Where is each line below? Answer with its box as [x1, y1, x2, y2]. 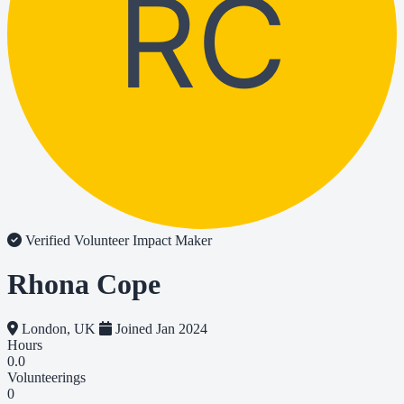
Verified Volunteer [22, 233, 133, 248]
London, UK [18, 320, 99, 336]
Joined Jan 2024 [112, 320, 207, 336]
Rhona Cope [7, 268, 161, 301]
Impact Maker [133, 233, 212, 248]
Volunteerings [7, 369, 86, 385]
